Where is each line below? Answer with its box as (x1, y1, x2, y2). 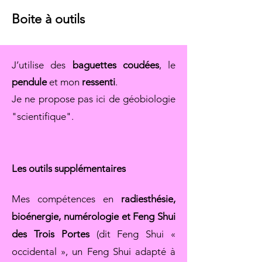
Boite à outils (12, 11, 85, 27)
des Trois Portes (12, 227, 89, 240)
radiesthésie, (121, 192, 175, 205)
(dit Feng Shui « (89, 227, 176, 240)
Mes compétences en (12, 192, 121, 205)
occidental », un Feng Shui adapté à (12, 245, 175, 257)
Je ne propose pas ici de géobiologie (12, 92, 175, 105)
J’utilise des (12, 58, 73, 71)
